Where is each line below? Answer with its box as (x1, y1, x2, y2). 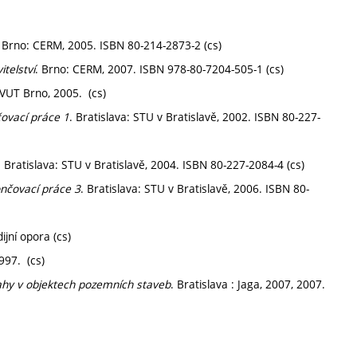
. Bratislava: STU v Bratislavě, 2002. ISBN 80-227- (69, 109, 320, 124)
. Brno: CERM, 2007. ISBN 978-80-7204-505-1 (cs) (35, 61, 284, 76)
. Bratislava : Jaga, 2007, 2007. (171, 277, 325, 292)
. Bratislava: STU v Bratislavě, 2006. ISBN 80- (80, 181, 309, 196)
